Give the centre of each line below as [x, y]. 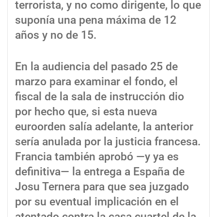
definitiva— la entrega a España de [100, 171]
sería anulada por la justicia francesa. [108, 141]
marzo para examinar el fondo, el [96, 81]
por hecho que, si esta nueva [86, 111]
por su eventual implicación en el [97, 201]
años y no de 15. [56, 35]
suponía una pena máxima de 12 [96, 20]
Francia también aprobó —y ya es [97, 156]
